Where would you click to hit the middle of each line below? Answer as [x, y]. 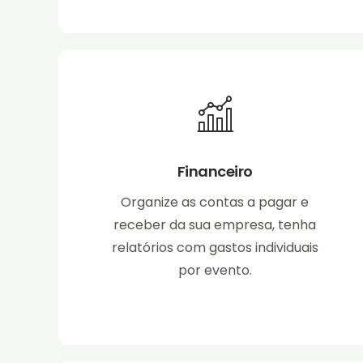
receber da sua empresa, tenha [215, 225]
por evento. [215, 271]
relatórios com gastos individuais [215, 248]
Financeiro [215, 172]
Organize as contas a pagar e [215, 203]
